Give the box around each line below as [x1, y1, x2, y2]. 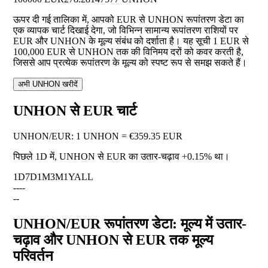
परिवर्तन [13, 248, 53, 264]
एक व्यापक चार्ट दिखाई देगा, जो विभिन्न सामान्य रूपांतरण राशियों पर [13, 25, 238, 36]
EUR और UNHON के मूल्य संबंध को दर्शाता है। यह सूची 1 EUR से [13, 36, 249, 47]
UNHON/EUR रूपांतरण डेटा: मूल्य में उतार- [13, 216, 246, 232]
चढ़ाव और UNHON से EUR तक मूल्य [13, 232, 213, 248]
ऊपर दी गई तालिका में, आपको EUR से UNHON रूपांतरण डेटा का [13, 14, 244, 25]
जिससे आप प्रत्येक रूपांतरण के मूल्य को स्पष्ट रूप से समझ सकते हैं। [13, 57, 247, 68]
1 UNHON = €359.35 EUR [76, 131, 182, 142]
